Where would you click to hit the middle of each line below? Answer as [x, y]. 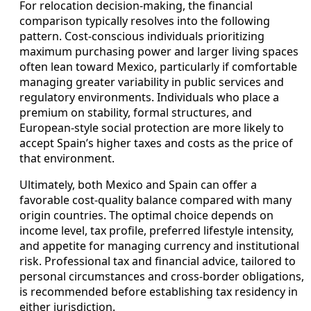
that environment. [67, 158]
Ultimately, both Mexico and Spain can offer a [138, 184]
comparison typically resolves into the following [145, 20]
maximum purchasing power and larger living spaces [159, 51]
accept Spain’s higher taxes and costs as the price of [156, 143]
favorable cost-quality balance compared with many [155, 200]
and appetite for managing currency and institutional [159, 245]
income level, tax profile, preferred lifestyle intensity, [157, 230]
